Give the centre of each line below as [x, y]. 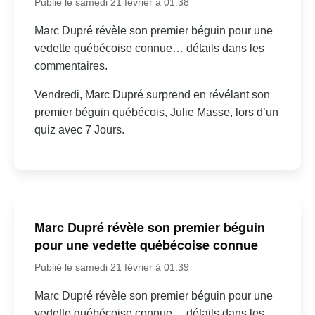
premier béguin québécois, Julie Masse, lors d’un [156, 112]
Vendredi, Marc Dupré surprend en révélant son [152, 95]
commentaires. [71, 66]
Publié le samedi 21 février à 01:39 [111, 267]
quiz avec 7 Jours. [79, 130]
